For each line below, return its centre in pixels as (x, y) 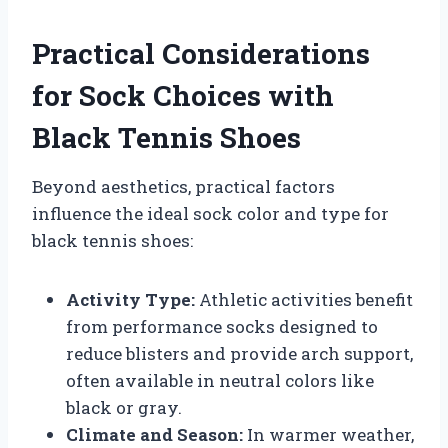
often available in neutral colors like (220, 380)
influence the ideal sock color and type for (210, 213)
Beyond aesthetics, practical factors (183, 186)
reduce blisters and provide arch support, (239, 353)
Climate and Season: (154, 434)
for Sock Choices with (183, 95)
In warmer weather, (328, 434)
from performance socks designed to (222, 326)
